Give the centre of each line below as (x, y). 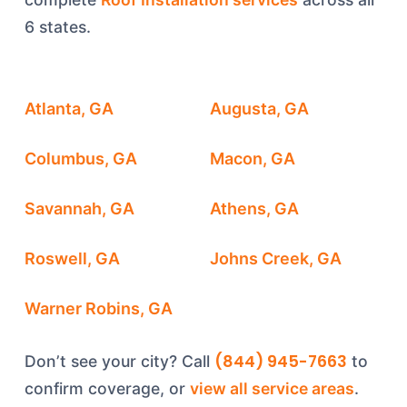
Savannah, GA (79, 208)
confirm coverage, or (107, 388)
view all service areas (272, 388)
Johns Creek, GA (276, 258)
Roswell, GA (72, 258)
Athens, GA (255, 208)
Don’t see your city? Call (119, 361)
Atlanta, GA (69, 109)
